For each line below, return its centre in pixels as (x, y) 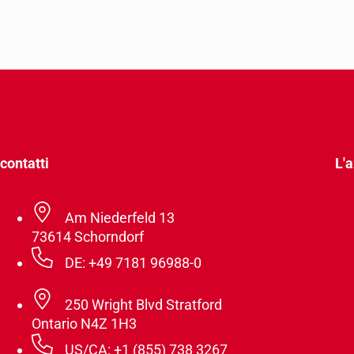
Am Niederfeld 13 (119, 218)
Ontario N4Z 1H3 (84, 324)
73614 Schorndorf (88, 237)
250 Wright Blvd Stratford (143, 305)
